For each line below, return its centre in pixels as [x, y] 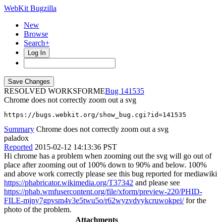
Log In [37, 53]
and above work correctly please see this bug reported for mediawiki [111, 174]
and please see [157, 183]
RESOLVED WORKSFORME [55, 91]
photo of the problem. [38, 209]
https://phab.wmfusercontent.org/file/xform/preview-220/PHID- [103, 192]
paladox [16, 138]
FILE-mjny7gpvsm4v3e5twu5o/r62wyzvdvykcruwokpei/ [94, 200]
